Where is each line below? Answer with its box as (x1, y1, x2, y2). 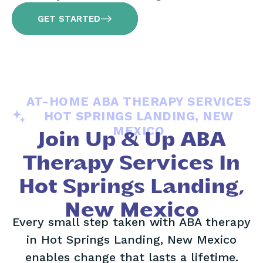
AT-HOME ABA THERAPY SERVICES (26, 94, 251, 109)
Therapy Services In (23, 154, 240, 174)
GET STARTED (38, 13, 100, 24)
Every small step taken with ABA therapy (12, 215, 251, 230)
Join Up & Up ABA (37, 130, 226, 150)
